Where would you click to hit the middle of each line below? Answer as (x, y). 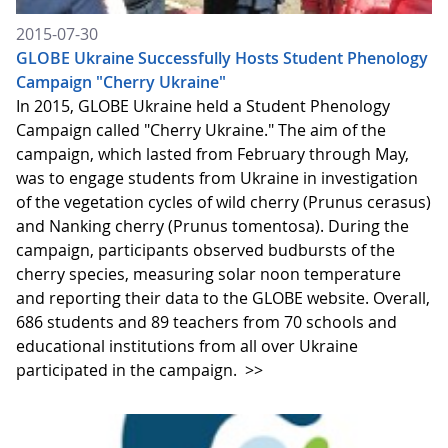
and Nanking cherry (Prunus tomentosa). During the (212, 226)
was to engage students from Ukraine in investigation (217, 178)
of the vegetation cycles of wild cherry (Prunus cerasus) (223, 202)
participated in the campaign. (128, 370)
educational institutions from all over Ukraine (187, 346)
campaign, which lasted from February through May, (212, 154)
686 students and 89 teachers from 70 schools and (206, 322)
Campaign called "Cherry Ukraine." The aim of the (201, 130)
